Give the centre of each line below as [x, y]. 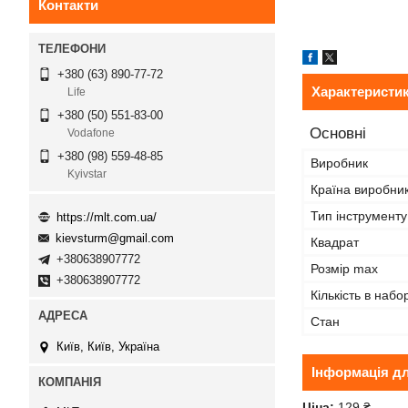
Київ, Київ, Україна [108, 346]
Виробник [339, 163]
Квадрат [335, 242]
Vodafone [91, 133]
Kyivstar [87, 174]
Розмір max [344, 269]
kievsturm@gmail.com [115, 239]
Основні [338, 133]
